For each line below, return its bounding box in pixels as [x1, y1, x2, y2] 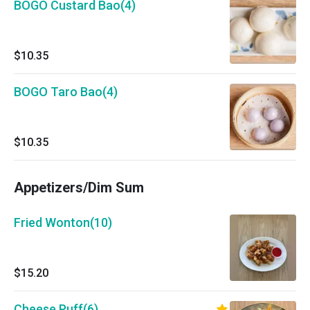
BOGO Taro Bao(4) [14, 84, 118, 99]
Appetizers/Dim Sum [14, 179, 144, 196]
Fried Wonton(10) [14, 215, 112, 230]
